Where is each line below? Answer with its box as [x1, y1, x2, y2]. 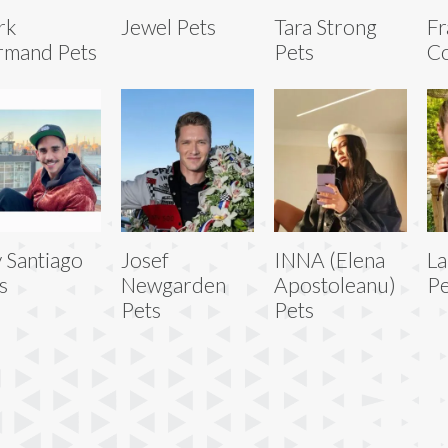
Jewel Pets [120, 13, 216, 39]
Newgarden [120, 271, 226, 297]
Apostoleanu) [273, 271, 396, 297]
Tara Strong [273, 13, 377, 39]
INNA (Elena [273, 246, 385, 272]
